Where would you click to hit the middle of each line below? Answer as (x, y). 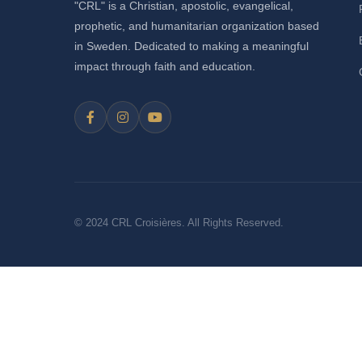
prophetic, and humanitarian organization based (197, 26)
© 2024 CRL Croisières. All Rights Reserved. (179, 223)
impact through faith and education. (165, 67)
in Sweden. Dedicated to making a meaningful (192, 46)
